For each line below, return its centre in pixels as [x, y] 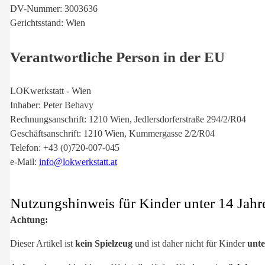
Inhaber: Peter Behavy [52, 105]
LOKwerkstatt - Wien [51, 91]
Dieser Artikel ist [43, 243]
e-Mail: [25, 162]
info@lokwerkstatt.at [78, 162]
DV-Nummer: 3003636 [54, 8]
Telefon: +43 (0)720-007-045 [65, 148]
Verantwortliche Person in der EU [117, 57]
